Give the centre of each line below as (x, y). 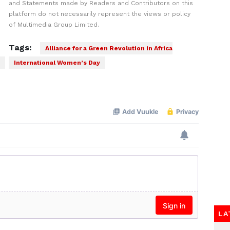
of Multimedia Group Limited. (54, 25)
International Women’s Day (57, 63)
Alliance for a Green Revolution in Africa (109, 48)
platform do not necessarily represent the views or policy (99, 14)
